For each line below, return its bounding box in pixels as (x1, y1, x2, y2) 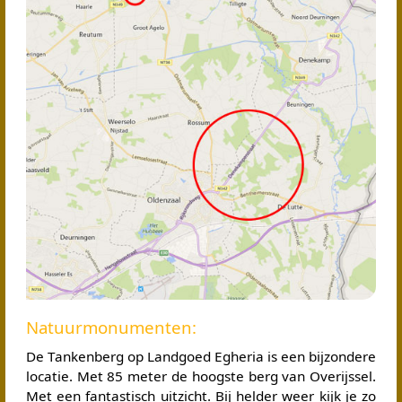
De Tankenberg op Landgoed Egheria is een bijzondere (25, 346, 377, 365)
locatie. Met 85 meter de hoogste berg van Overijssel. (25, 366, 377, 385)
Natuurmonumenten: (25, 316, 197, 339)
